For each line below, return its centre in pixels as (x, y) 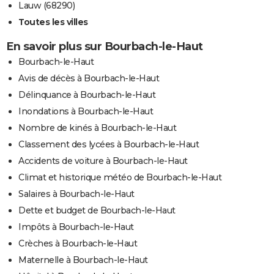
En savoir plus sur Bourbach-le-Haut (105, 47)
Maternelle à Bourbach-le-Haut (83, 260)
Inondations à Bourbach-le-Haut (86, 112)
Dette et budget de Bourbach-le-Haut (97, 211)
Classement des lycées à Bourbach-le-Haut (109, 145)
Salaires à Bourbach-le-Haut (76, 194)
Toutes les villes (53, 22)
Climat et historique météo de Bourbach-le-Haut (120, 178)
